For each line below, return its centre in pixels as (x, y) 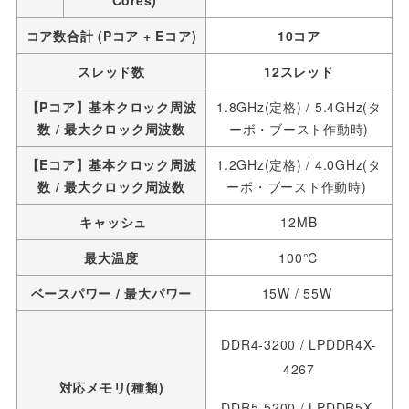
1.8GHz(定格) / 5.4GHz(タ (299, 106)
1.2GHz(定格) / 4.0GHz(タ (299, 164)
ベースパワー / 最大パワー (111, 293)
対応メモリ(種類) (111, 387)
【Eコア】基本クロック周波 (111, 164)
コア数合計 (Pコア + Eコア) (111, 35)
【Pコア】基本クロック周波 (111, 106)
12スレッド (299, 71)
